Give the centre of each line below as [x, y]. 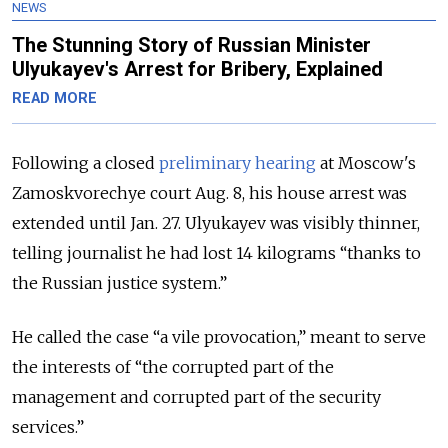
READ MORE [54, 98]
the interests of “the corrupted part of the [173, 366]
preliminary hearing [237, 162]
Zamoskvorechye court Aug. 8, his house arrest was [209, 192]
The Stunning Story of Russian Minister [191, 44]
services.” [48, 426]
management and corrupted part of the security [196, 396]
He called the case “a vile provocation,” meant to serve [219, 336]
